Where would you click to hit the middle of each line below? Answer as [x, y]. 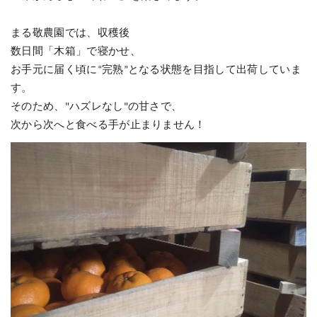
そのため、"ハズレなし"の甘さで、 [97, 107]
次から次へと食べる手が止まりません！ [108, 126]
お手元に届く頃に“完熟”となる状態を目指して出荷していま [156, 70]
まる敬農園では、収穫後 [70, 34]
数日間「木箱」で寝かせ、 [76, 52]
